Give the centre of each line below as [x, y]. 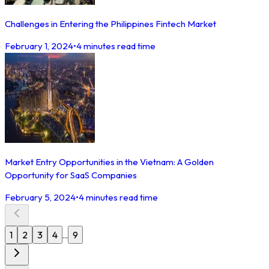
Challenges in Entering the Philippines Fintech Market [110, 23]
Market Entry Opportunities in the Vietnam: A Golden [109, 162]
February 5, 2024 [40, 197]
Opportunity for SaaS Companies [71, 175]
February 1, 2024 [39, 46]
